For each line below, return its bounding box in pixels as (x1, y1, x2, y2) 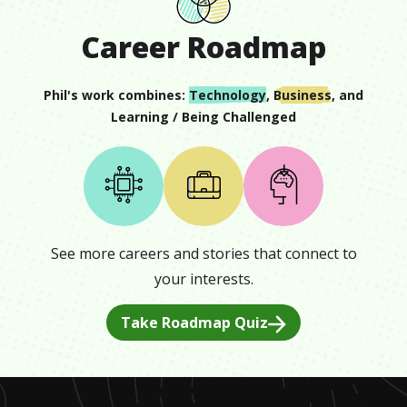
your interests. (154, 268, 253, 289)
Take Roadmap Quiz (121, 312, 268, 333)
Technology (189, 86, 266, 104)
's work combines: (67, 86, 185, 104)
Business (273, 86, 332, 104)
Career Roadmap (81, 27, 326, 66)
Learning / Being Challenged (111, 108, 296, 125)
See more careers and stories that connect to (50, 243, 357, 263)
